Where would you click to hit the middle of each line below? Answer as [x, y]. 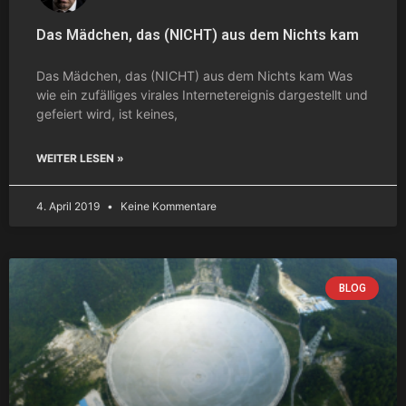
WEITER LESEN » [80, 158]
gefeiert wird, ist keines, [107, 113]
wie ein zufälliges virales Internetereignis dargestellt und [202, 94]
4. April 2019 [69, 206]
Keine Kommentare [167, 206]
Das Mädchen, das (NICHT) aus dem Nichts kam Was [194, 75]
